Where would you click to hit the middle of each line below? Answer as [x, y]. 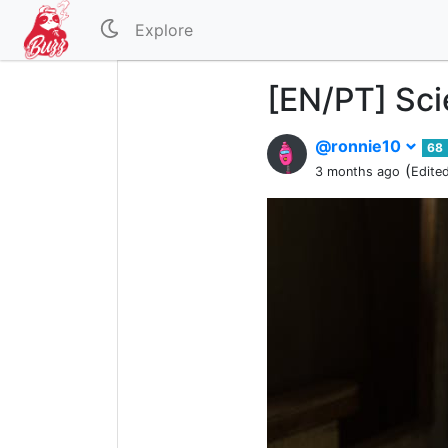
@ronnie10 [360, 146]
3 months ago [357, 171]
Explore [164, 30]
